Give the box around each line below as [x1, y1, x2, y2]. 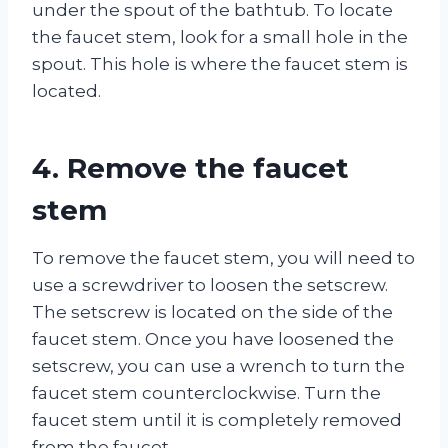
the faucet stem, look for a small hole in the [32, 26, 408, 47]
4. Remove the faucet [32, 150, 349, 185]
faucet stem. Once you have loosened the [32, 328, 394, 349]
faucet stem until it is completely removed [32, 409, 402, 430]
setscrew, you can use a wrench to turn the [32, 355, 405, 376]
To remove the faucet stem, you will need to [32, 247, 415, 268]
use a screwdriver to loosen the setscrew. [32, 274, 388, 295]
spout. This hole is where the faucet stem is [32, 53, 408, 74]
